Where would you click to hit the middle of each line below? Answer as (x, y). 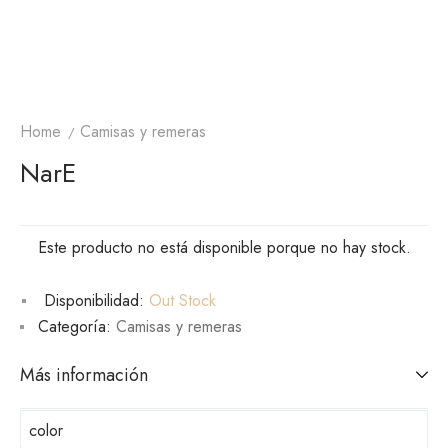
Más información (84, 374)
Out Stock (180, 300)
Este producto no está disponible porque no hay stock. (224, 247)
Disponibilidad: (94, 300)
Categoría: (74, 326)
